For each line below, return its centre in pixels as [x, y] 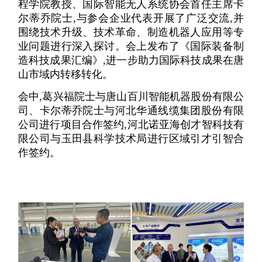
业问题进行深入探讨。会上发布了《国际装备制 [131, 46]
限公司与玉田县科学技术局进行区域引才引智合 [131, 139]
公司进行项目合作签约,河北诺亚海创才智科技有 [131, 125]
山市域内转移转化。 [65, 74]
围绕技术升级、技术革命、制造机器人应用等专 [131, 32]
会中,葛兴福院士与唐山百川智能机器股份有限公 [131, 97]
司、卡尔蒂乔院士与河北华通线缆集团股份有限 [131, 111]
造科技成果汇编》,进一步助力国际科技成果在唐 [131, 60]
